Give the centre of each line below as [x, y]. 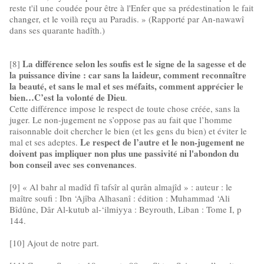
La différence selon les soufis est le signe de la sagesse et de [134, 64]
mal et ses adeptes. [45, 142]
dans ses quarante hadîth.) [57, 30]
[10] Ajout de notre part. [54, 243]
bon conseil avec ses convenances [72, 164]
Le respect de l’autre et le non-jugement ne [162, 142]
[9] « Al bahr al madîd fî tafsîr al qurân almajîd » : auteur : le [121, 187]
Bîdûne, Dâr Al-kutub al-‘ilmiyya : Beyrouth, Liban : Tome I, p [126, 209]
